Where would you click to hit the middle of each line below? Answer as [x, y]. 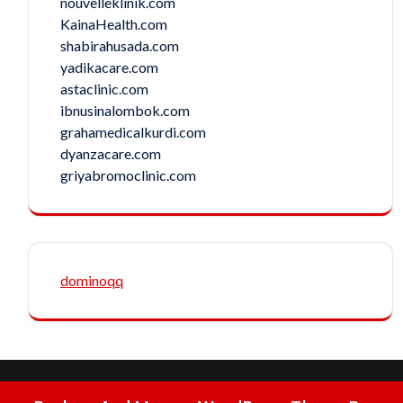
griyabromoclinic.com [128, 175]
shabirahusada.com [120, 45]
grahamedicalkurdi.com [133, 131]
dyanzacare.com [111, 153]
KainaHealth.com [114, 23]
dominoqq [92, 280]
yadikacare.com [109, 67]
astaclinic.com [104, 88]
